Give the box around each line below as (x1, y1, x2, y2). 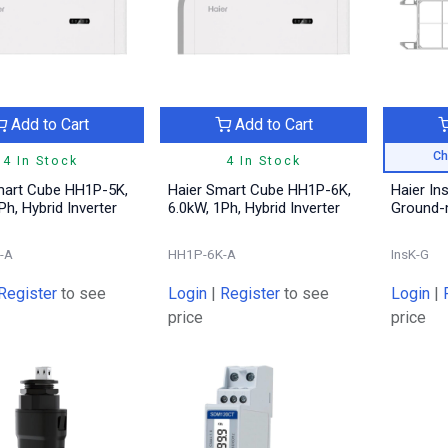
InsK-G (391, 245, 430, 262)
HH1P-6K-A (167, 245, 236, 262)
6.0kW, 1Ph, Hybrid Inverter (167, 198, 340, 217)
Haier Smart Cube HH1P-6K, (167, 180, 351, 199)
